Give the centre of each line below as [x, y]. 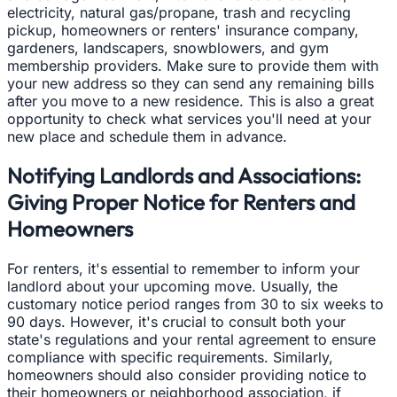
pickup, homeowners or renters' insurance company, [183, 30]
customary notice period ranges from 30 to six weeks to [195, 304]
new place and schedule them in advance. [147, 136]
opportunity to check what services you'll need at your [189, 118]
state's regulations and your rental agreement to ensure [191, 340]
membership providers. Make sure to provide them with [193, 65]
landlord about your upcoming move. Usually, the [172, 287]
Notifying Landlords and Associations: [184, 176]
